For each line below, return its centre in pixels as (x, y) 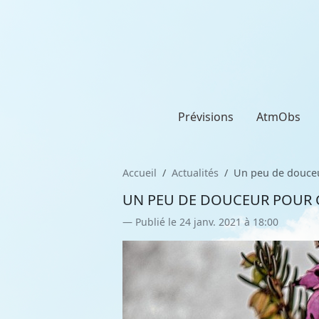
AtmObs (278, 117)
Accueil (140, 173)
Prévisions (206, 117)
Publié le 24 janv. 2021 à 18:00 (207, 222)
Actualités (195, 173)
